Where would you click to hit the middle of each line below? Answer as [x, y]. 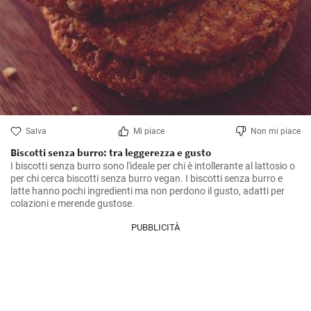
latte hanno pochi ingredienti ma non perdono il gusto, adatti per [148, 191]
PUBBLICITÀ [155, 227]
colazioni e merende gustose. [73, 203]
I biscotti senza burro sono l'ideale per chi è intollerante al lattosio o [153, 166]
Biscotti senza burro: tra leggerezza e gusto [111, 152]
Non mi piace [276, 131]
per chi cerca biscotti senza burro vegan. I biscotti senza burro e [146, 178]
